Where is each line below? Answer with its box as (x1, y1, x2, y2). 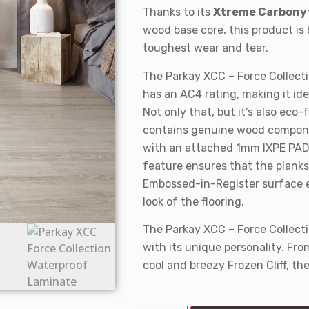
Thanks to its (143, 6, 213, 19)
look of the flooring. (143, 195, 244, 208)
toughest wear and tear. (143, 41, 268, 55)
